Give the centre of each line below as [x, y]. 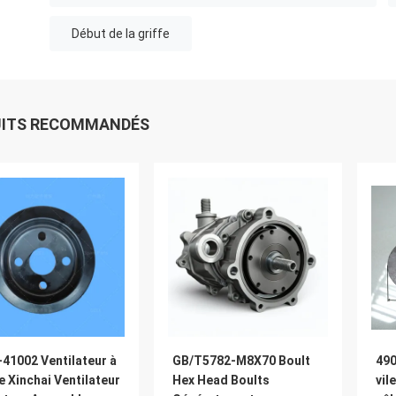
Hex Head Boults [221, 380]
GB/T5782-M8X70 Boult [241, 361]
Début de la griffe [121, 34]
